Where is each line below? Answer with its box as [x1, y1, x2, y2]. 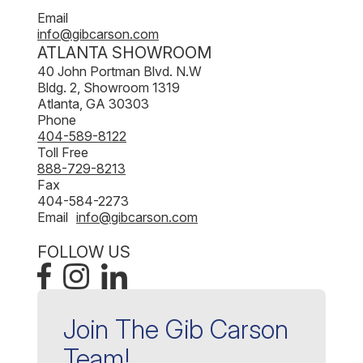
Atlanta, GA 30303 [37, 96, 149, 112]
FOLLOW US [37, 242, 130, 262]
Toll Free [37, 144, 96, 160]
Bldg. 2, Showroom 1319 [37, 79, 180, 96]
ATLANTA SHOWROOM [37, 43, 211, 62]
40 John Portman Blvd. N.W [37, 63, 202, 79]
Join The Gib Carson [63, 314, 288, 345]
